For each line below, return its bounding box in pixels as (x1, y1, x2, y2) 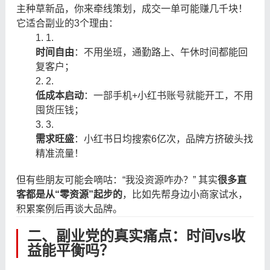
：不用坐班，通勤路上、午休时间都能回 (74, 46, 248, 57)
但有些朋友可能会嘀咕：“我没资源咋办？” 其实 (16, 174, 218, 185)
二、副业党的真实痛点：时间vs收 (27, 227, 245, 244)
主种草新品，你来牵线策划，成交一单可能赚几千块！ (16, 3, 248, 14)
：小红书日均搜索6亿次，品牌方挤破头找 (74, 133, 253, 144)
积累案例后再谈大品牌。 (16, 203, 122, 214)
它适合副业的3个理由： (16, 17, 118, 28)
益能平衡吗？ (27, 242, 114, 259)
